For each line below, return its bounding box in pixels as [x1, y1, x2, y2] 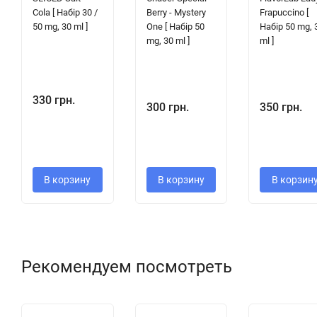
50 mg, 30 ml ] [33, 21, 88, 32]
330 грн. [33, 93, 75, 107]
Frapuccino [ [260, 6, 309, 18]
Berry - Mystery [146, 6, 206, 18]
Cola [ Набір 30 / [33, 6, 98, 18]
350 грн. [260, 100, 303, 114]
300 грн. [146, 100, 189, 114]
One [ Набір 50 [146, 21, 204, 32]
